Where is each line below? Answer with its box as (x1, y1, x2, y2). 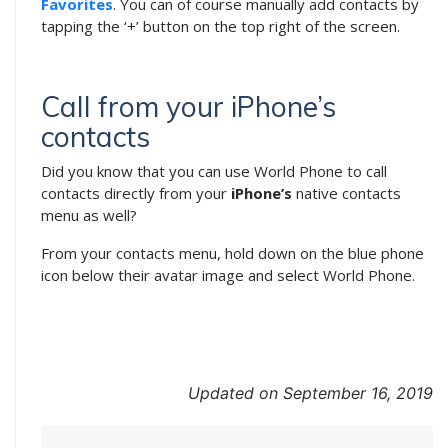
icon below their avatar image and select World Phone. (41, 264, 415, 285)
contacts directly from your (41, 182, 227, 203)
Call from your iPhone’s (41, 88, 336, 124)
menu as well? (41, 204, 137, 225)
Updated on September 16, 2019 (188, 382, 433, 403)
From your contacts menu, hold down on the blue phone (41, 242, 424, 263)
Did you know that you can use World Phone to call (41, 160, 387, 181)
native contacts (292, 182, 401, 203)
